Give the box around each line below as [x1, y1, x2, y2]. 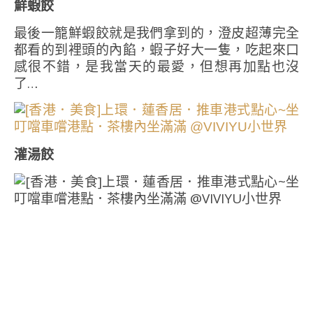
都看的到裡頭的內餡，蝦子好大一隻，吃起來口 [14, 41, 299, 59]
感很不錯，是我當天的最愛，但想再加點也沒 [14, 57, 299, 75]
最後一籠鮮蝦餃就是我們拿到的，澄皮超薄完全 [14, 24, 299, 42]
